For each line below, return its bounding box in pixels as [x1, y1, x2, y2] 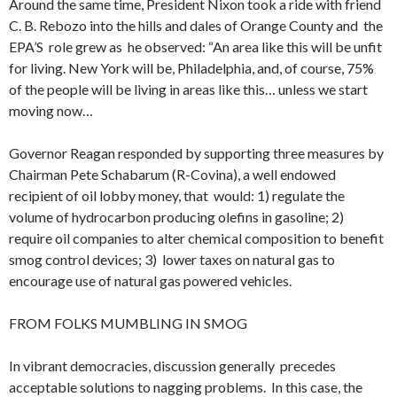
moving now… [9, 101, 93, 119]
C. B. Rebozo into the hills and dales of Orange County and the [9, 16, 383, 34]
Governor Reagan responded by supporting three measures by [9, 144, 384, 161]
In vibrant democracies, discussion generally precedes [9, 356, 336, 374]
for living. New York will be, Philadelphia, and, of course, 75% [9, 58, 374, 76]
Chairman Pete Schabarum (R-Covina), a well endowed [9, 165, 336, 183]
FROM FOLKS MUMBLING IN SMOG [9, 314, 247, 331]
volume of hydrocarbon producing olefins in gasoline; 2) [9, 207, 344, 225]
